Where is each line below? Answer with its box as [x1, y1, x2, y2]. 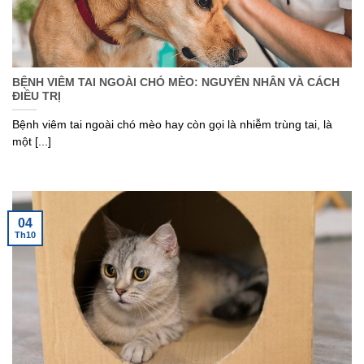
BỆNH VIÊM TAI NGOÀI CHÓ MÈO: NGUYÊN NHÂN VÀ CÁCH [12, 76, 340, 89]
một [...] [12, 136, 51, 149]
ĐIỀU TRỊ [12, 90, 61, 103]
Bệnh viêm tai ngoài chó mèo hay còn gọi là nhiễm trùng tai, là [12, 119, 332, 132]
